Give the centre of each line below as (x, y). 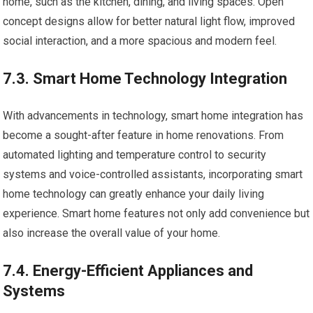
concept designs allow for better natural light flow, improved (149, 21)
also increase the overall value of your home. (112, 233)
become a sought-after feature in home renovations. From (144, 135)
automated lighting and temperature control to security (135, 154)
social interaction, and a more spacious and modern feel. (140, 41)
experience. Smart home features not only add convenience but (156, 213)
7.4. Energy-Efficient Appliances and (128, 270)
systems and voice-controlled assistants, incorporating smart (153, 174)
